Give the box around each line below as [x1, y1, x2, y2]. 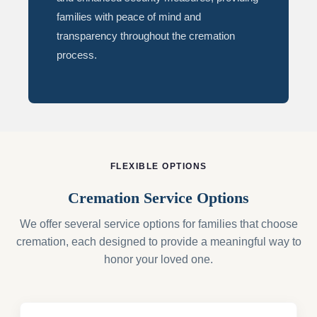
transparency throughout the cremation [57, 29, 235, 42]
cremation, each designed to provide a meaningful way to [16, 236, 301, 248]
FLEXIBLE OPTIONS [110, 161, 207, 171]
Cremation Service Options [68, 189, 249, 207]
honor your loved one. [104, 253, 213, 266]
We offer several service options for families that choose [19, 218, 298, 231]
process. [57, 48, 97, 61]
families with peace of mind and [57, 10, 201, 23]
